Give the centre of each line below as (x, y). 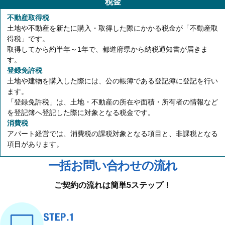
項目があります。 (35, 144)
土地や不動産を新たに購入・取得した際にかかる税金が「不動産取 (113, 28)
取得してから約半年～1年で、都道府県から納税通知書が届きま (107, 49)
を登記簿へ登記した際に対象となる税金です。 (81, 113)
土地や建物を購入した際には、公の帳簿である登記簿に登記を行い (113, 81)
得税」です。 (28, 39)
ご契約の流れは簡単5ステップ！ (113, 185)
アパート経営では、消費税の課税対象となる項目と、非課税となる (113, 134)
